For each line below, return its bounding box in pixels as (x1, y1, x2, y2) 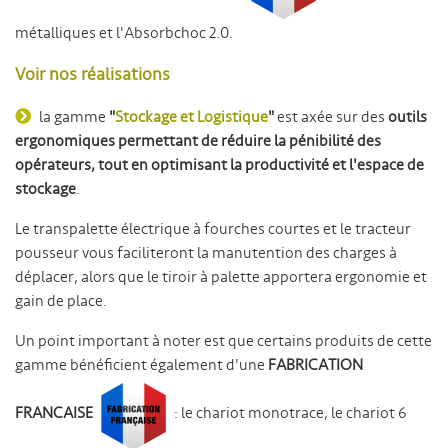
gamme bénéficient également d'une (15, 355, 268, 375)
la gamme (39, 107, 109, 127)
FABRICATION (268, 355, 363, 375)
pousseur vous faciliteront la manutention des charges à (15, 243, 397, 263)
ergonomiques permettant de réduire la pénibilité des (15, 131, 381, 151)
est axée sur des (274, 107, 388, 127)
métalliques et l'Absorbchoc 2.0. (15, 23, 236, 43)
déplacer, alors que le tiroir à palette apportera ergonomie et (15, 267, 427, 287)
